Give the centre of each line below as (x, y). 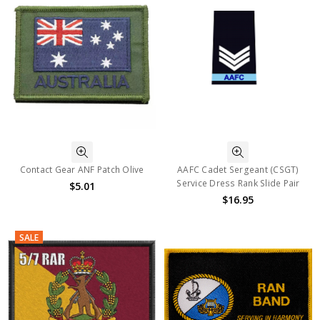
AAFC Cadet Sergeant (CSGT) (238, 170)
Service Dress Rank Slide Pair (238, 184)
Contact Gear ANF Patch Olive (82, 170)
